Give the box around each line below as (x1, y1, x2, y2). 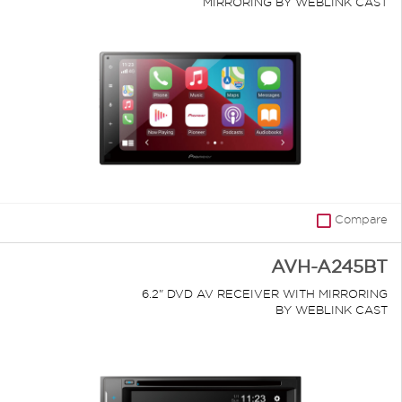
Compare (335, 213, 388, 226)
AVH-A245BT (271, 257, 388, 277)
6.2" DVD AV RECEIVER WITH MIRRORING (142, 287, 388, 301)
